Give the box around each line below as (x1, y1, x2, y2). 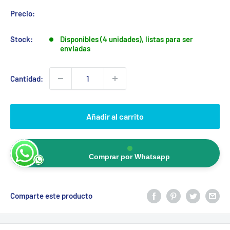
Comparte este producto (10, 190, 92, 200)
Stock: (10, 34, 33, 44)
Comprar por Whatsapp (88, 152, 170, 161)
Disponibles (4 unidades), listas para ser (60, 34, 193, 44)
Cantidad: (10, 73, 43, 83)
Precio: (10, 8, 35, 18)
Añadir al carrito (86, 111, 144, 121)
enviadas (60, 43, 90, 53)
